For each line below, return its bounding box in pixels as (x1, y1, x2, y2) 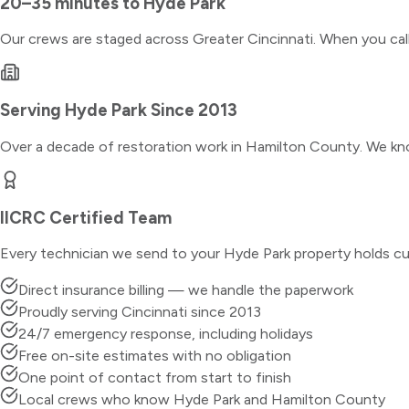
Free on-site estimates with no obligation (18, 347, 291, 365)
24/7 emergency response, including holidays (18, 325, 313, 343)
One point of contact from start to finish (18, 369, 291, 387)
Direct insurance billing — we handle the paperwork (18, 281, 353, 299)
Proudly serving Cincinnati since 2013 (18, 303, 261, 321)
